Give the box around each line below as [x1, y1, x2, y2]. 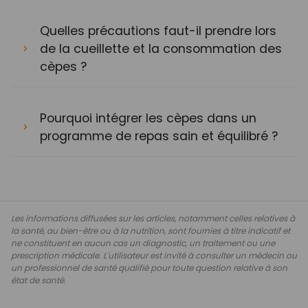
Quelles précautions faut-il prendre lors [40, 22, 276, 39]
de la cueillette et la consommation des [40, 40, 282, 57]
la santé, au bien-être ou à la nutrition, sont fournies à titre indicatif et [11, 224, 290, 236]
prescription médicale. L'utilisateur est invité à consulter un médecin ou [11, 249, 297, 261]
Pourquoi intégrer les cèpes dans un [40, 109, 256, 126]
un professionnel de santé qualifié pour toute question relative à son [11, 261, 287, 274]
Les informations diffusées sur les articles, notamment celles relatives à [11, 212, 295, 224]
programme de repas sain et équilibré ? [40, 127, 278, 144]
